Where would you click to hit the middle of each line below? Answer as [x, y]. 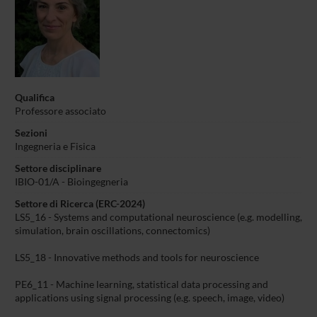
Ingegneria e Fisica [55, 146]
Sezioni [31, 133]
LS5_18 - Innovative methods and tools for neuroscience [137, 257]
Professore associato [60, 111]
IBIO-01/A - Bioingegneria [71, 181]
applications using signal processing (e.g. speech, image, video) [149, 298]
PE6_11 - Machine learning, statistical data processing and [141, 284]
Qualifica [34, 97]
